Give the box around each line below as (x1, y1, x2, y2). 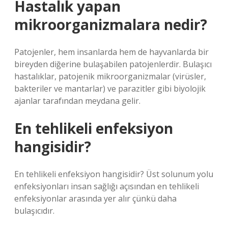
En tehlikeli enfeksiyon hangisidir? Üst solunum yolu (14, 168, 213, 180)
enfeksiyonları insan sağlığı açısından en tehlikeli (14, 181, 199, 192)
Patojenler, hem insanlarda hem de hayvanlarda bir (14, 46, 209, 58)
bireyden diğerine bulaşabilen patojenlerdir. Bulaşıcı (14, 59, 212, 70)
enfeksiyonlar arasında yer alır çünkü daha (14, 193, 177, 204)
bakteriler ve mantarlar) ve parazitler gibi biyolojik (14, 83, 206, 94)
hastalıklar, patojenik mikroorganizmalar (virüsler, (14, 71, 206, 82)
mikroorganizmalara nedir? (14, 15, 207, 34)
